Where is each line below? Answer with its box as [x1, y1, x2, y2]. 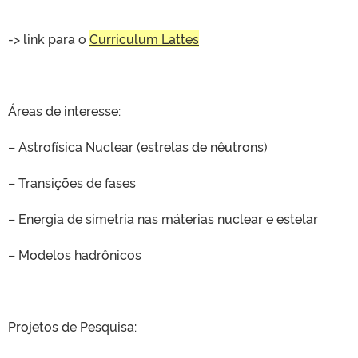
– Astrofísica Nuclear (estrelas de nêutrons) [8, 137, 268, 155]
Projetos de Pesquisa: [8, 317, 137, 335]
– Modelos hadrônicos [8, 245, 141, 263]
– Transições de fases [8, 173, 136, 191]
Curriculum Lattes [89, 30, 199, 47]
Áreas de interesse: [8, 101, 121, 119]
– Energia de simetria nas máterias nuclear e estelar [8, 209, 318, 227]
